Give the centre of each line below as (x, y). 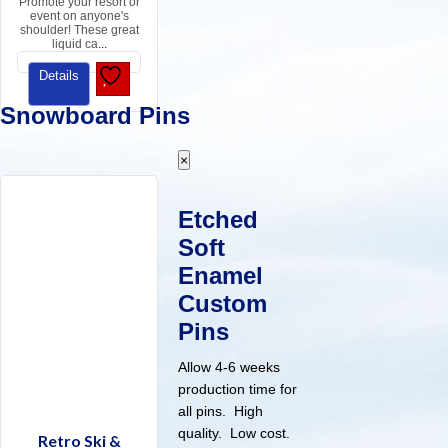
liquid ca (74, 44)
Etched (218, 220)
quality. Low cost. (236, 433)
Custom (223, 304)
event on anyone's (79, 16)
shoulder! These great (79, 30)
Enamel (221, 276)
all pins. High (221, 411)
